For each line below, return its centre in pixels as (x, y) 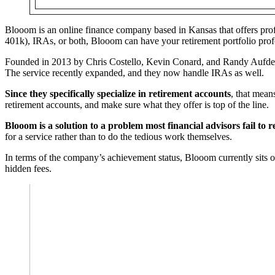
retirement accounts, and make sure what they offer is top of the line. (137, 104)
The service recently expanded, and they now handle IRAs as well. (134, 72)
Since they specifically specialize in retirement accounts (118, 93)
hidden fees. (28, 168)
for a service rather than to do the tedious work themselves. (118, 136)
